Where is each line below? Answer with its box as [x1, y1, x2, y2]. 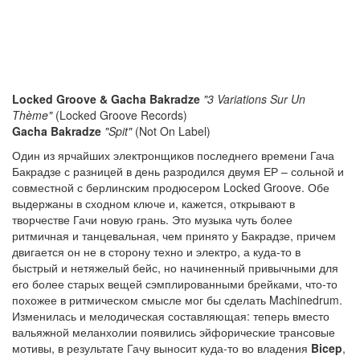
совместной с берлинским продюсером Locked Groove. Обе [12, 179, 329, 195]
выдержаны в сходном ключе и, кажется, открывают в [12, 195, 295, 211]
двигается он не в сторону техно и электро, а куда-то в [12, 243, 301, 260]
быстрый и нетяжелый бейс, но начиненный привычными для [12, 260, 338, 276]
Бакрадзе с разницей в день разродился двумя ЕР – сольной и [12, 163, 344, 179]
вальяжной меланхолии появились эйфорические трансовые [12, 324, 335, 340]
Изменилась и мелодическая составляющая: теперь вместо [12, 308, 329, 324]
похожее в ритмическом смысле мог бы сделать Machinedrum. [12, 292, 342, 308]
